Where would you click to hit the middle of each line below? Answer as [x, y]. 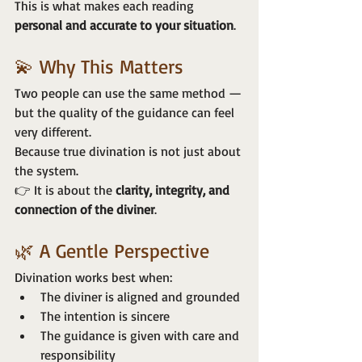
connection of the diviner [84, 210]
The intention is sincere [105, 316]
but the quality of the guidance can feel [126, 113]
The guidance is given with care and [141, 336]
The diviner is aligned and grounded [140, 297]
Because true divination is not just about [129, 152]
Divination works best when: [93, 278]
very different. [53, 132]
